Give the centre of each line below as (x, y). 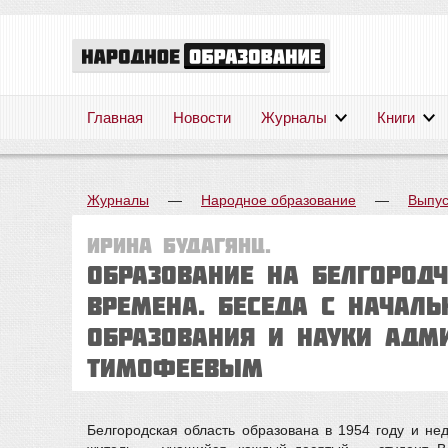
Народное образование (278, 200)
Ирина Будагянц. (179, 245)
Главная (115, 117)
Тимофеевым (175, 367)
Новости (202, 117)
